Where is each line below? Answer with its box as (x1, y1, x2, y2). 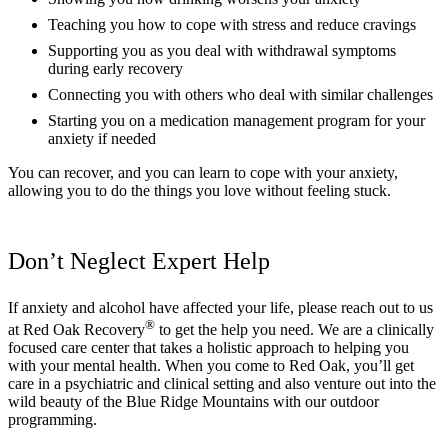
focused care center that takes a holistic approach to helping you (8, 339, 409, 357)
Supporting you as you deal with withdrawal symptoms (48, 41, 396, 59)
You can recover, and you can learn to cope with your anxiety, (8, 163, 398, 181)
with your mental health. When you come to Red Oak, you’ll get (8, 357, 414, 375)
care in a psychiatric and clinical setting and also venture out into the (8, 375, 436, 393)
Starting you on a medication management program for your (48, 111, 425, 129)
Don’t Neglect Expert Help (8, 247, 270, 274)
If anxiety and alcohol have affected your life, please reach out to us (8, 298, 433, 316)
